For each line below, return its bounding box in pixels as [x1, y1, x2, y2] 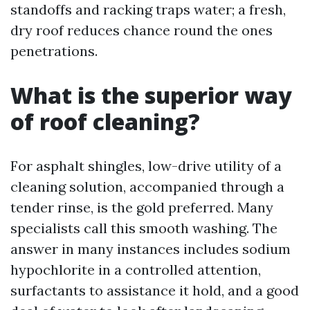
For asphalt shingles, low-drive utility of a [10, 157, 282, 174]
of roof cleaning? [10, 107, 200, 136]
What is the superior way [10, 80, 292, 110]
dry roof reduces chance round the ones [10, 21, 273, 39]
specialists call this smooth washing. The [10, 219, 277, 237]
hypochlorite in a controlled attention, [10, 261, 261, 278]
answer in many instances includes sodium [10, 240, 291, 257]
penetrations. [10, 42, 98, 60]
